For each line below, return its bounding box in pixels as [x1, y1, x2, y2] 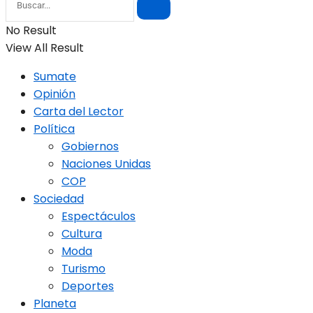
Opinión [34, 85, 75, 102]
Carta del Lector [34, 103, 124, 119]
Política [34, 120, 75, 137]
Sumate [34, 68, 76, 85]
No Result [6, 22, 57, 38]
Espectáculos [61, 208, 136, 224]
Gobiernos [61, 138, 119, 154]
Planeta [34, 295, 76, 312]
